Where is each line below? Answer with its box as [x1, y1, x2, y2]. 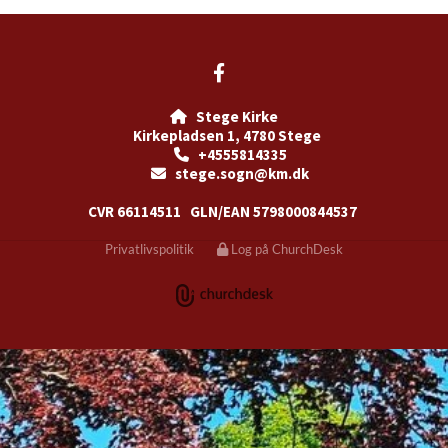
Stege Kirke [187, 107, 278, 127]
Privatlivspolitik [105, 241, 194, 258]
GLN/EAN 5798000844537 [190, 202, 360, 222]
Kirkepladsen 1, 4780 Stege [127, 126, 321, 146]
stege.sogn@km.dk [166, 164, 309, 184]
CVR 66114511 [88, 202, 190, 222]
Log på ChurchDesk [231, 241, 343, 258]
